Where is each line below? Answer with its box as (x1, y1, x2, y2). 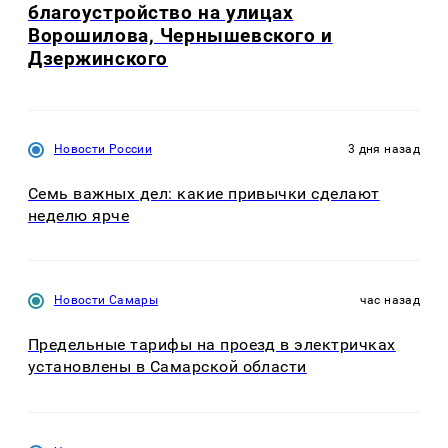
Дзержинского (28, 47, 168, 71)
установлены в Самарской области (28, 357, 307, 377)
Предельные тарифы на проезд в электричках (28, 335, 396, 355)
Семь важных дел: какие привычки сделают (28, 183, 380, 203)
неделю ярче (28, 205, 130, 225)
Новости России (54, 141, 153, 156)
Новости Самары (54, 293, 159, 308)
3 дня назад (348, 141, 420, 156)
